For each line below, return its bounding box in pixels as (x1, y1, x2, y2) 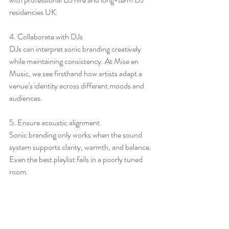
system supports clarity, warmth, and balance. (9, 141, 153, 153)
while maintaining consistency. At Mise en (9, 55, 140, 67)
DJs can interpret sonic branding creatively (9, 43, 143, 55)
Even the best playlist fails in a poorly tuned (9, 153, 144, 166)
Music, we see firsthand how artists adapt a (9, 67, 144, 80)
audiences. (9, 92, 42, 104)
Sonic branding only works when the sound (9, 129, 144, 141)
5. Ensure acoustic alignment (9, 117, 100, 129)
